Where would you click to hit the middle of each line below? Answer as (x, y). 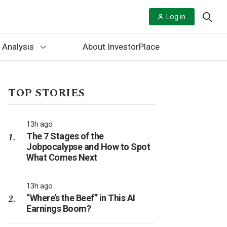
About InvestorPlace (121, 47)
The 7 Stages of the (65, 136)
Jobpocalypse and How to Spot (88, 147)
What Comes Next (62, 157)
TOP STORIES (47, 93)
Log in (176, 17)
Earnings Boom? (59, 209)
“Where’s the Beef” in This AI (81, 198)
